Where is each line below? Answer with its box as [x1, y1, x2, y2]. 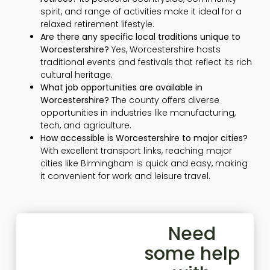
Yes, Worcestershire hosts [108, 43, 221, 55]
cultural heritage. [40, 68, 113, 81]
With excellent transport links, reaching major [40, 144, 232, 157]
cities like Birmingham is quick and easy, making [40, 157, 248, 169]
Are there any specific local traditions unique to [40, 30, 240, 43]
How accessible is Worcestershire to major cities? [40, 131, 248, 144]
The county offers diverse [108, 93, 219, 106]
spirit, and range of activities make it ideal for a [40, 5, 242, 17]
